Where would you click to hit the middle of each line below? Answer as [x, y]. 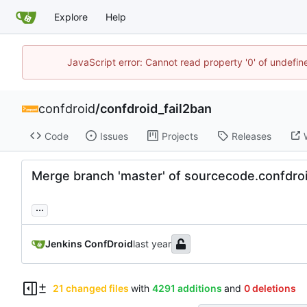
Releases [251, 136]
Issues [114, 136]
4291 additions [187, 288]
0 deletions [270, 288]
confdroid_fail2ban [156, 109]
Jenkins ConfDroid [89, 244]
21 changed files [90, 288]
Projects [180, 136]
